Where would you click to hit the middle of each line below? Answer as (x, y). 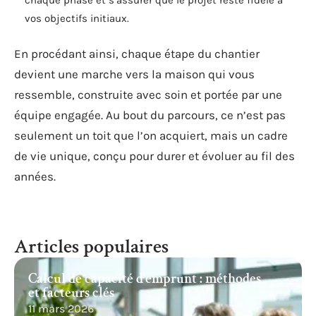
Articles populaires (91, 246)
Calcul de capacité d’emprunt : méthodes (145, 278)
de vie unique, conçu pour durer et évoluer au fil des (154, 156)
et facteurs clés (71, 292)
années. (35, 176)
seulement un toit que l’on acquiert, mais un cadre (151, 135)
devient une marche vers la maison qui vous (134, 74)
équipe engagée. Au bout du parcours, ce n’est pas (150, 115)
